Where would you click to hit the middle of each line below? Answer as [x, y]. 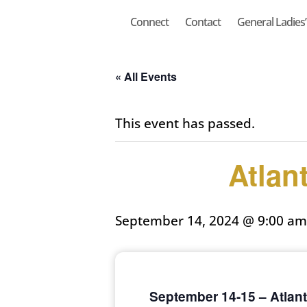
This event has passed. [185, 124]
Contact [202, 22]
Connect [149, 22]
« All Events [146, 77]
